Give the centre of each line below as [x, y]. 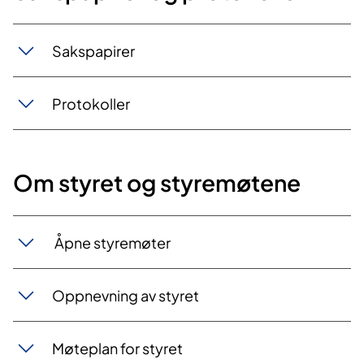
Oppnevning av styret [126, 295]
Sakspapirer [93, 50]
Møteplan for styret [117, 348]
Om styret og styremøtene [157, 183]
